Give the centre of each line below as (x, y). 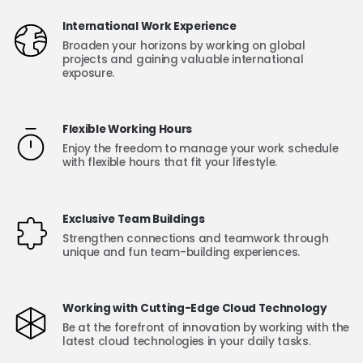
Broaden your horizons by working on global (184, 45)
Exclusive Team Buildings (134, 219)
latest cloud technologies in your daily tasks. (187, 342)
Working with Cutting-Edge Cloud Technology (195, 309)
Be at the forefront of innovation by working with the (206, 328)
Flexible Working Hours (127, 130)
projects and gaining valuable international (183, 59)
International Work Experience (149, 26)
